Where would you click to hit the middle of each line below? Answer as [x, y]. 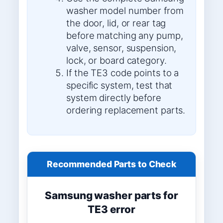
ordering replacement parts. [126, 110]
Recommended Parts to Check [111, 164]
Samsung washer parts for [111, 195]
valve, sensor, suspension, [121, 48]
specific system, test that [119, 85]
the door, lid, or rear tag [116, 23]
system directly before [114, 98]
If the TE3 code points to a [123, 73]
